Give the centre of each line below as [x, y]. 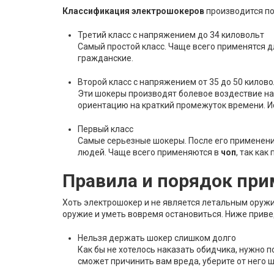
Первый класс [106, 129]
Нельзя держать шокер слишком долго [157, 238]
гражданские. [106, 58]
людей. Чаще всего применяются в [149, 152]
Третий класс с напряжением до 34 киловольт [171, 35]
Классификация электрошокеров [134, 11]
